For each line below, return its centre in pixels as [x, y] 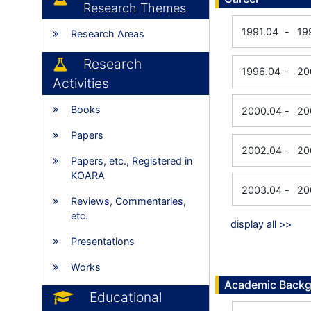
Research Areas [108, 34]
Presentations [103, 241]
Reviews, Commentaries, [128, 201]
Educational [126, 297]
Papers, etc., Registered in [132, 161]
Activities [81, 83]
